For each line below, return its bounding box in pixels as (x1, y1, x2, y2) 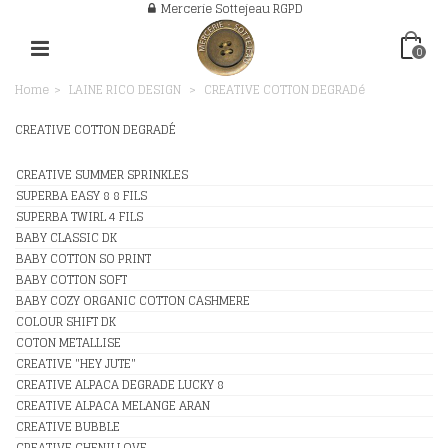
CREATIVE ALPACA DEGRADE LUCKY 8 (16, 374, 224, 395)
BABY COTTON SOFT (16, 269, 127, 290)
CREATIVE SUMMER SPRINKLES (16, 164, 188, 185)
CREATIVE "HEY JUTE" (16, 353, 136, 374)
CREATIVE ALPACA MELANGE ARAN (16, 395, 210, 416)
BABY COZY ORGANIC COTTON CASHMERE (16, 290, 250, 311)
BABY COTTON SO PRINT (16, 248, 151, 269)
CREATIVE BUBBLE (16, 416, 120, 437)
